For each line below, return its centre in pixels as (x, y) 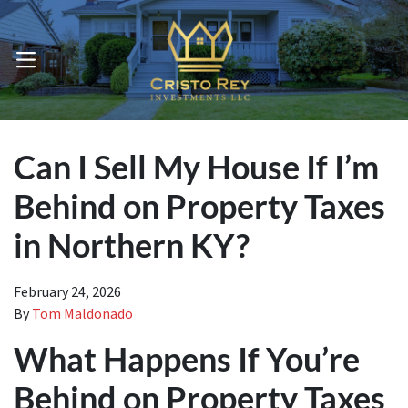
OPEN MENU (49, 65)
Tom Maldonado (82, 314)
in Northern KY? (132, 245)
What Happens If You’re (187, 359)
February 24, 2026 (67, 292)
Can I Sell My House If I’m (196, 167)
